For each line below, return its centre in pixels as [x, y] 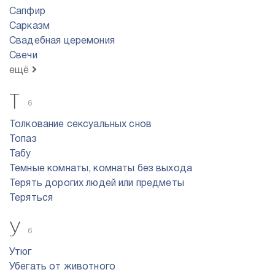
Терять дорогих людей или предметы [97, 184]
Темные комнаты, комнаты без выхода [101, 169]
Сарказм [30, 26]
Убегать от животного [62, 267]
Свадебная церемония [62, 41]
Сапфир [27, 12]
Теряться [31, 198]
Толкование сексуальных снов [81, 125]
